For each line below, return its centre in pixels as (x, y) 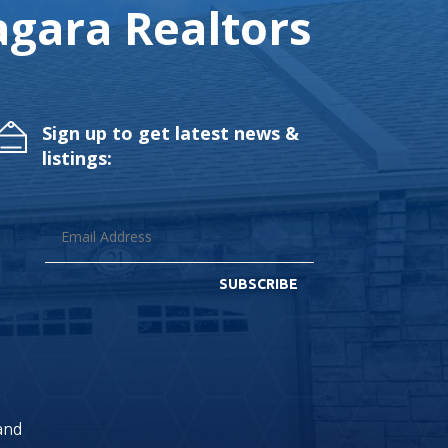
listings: (77, 158)
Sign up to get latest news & (171, 133)
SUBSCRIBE (258, 284)
